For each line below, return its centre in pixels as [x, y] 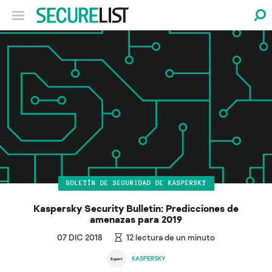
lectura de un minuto [175, 237]
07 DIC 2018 [79, 237]
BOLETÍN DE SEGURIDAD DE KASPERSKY [136, 183]
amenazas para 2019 [136, 219]
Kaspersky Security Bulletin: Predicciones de [136, 208]
